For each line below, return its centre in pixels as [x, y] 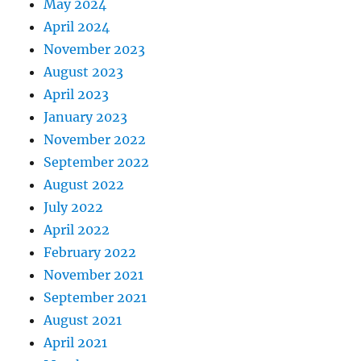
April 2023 [77, 95]
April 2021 [76, 343]
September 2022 [97, 162]
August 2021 [83, 320]
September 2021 [95, 298]
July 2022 [74, 207]
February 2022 [90, 253]
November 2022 [95, 140]
